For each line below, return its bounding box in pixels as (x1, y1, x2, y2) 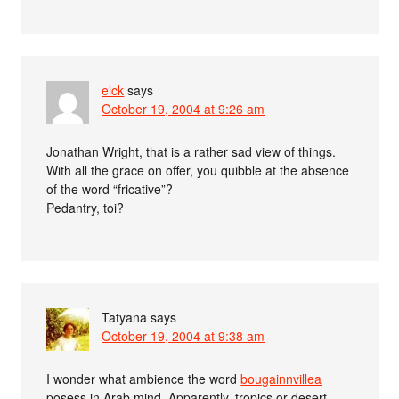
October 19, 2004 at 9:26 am (102, 100, 265, 118)
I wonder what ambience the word (46, 370, 241, 387)
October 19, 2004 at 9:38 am (102, 327, 265, 345)
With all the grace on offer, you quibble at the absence (46, 161, 350, 179)
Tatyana (102, 308, 148, 326)
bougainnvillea (240, 370, 322, 387)
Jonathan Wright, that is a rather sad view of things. (46, 142, 337, 160)
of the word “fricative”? (46, 180, 174, 198)
